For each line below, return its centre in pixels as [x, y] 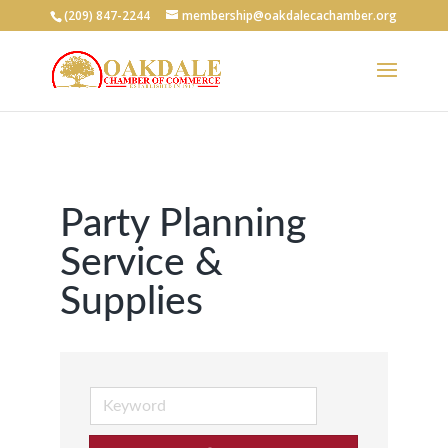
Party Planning [182, 224]
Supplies [131, 302]
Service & [141, 263]
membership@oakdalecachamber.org [290, 15]
